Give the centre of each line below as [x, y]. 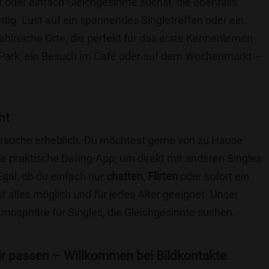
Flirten [163, 176]
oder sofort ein [213, 176]
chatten [125, 176]
